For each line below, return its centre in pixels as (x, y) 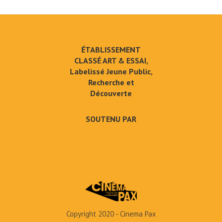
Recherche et (111, 82)
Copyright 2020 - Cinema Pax (111, 214)
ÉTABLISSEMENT (111, 49)
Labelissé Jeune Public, (111, 71)
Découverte (111, 93)
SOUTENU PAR (111, 119)
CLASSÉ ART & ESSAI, (111, 60)
